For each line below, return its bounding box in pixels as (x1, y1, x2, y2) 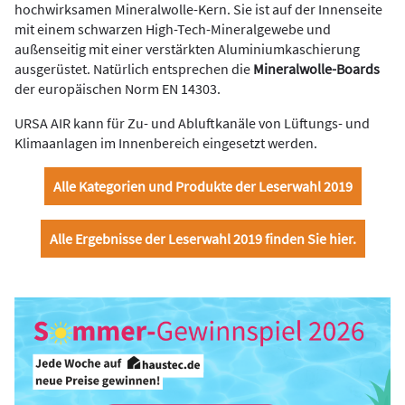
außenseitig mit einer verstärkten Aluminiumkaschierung (14, 39, 360, 58)
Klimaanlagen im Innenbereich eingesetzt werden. (14, 133, 317, 152)
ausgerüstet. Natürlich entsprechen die (14, 59, 253, 78)
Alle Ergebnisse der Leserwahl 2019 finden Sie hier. (49, 229, 356, 248)
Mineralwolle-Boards (253, 59, 380, 78)
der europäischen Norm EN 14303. (14, 79, 221, 98)
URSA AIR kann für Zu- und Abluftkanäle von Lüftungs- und (14, 113, 370, 132)
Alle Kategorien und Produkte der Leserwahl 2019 (52, 176, 353, 195)
